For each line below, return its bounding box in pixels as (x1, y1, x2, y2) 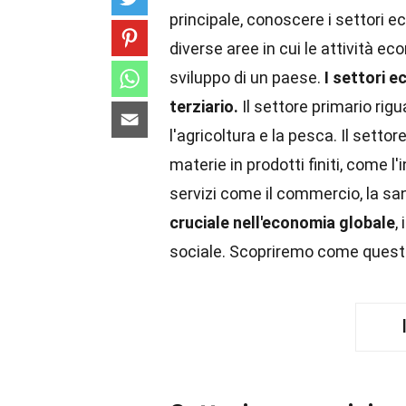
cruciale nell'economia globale (169, 213, 395, 232)
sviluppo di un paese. (169, 68, 324, 87)
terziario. (169, 97, 238, 116)
